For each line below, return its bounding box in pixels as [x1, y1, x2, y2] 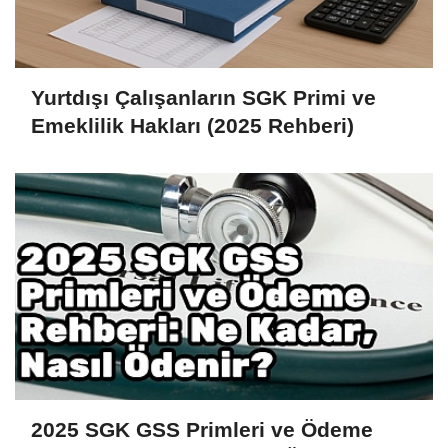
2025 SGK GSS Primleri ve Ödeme [31, 417, 373, 441]
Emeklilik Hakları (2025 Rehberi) [31, 113, 354, 137]
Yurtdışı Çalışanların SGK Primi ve [31, 85, 376, 109]
